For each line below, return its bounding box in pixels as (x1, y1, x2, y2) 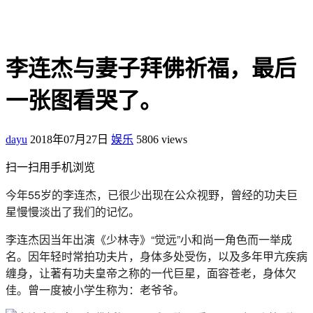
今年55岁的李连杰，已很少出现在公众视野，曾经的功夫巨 (6, 186, 298, 203)
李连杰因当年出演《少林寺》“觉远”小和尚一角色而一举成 (6, 231, 292, 247)
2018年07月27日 (30, 133, 108, 145)
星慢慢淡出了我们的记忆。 (6, 203, 140, 219)
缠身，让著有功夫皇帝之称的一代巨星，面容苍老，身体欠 (6, 264, 296, 281)
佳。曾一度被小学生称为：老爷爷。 (6, 281, 184, 298)
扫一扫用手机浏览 (6, 161, 95, 173)
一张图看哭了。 (6, 88, 162, 114)
